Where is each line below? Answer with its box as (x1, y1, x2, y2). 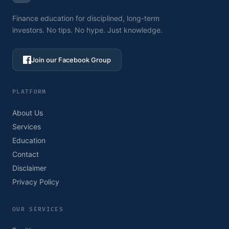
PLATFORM (12, 88, 47, 95)
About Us (12, 108, 43, 117)
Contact (12, 149, 39, 158)
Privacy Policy (12, 177, 59, 186)
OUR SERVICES (12, 205, 63, 213)
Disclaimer (12, 163, 47, 172)
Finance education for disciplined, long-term (12, 14, 159, 23)
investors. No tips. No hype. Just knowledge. (12, 26, 163, 35)
